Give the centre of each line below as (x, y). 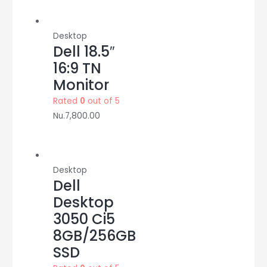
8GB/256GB (95, 235)
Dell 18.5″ (84, 51)
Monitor (81, 85)
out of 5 (103, 101)
